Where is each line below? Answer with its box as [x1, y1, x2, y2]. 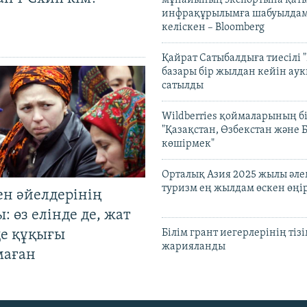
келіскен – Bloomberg [162, 22, 265, 34]
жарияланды [162, 241, 225, 253]
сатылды [162, 80, 204, 92]
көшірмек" [162, 138, 214, 150]
